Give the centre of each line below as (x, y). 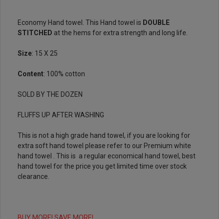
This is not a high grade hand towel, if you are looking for (104, 136)
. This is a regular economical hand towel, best (124, 156)
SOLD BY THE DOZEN (51, 95)
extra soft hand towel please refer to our (81, 146)
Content (31, 74)
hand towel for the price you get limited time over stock (102, 166)
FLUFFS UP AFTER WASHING (61, 115)
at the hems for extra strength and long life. (121, 33)
